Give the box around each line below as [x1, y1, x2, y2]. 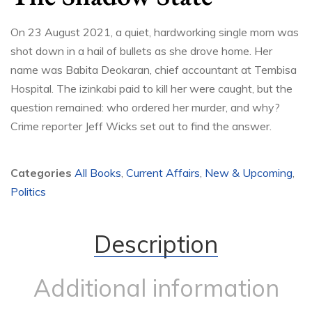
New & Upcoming [205, 166, 292, 180]
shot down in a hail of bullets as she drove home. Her [10, 44, 272, 58]
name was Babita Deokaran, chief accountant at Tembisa [10, 63, 297, 77]
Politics [10, 185, 46, 199]
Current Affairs [126, 166, 200, 180]
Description [94, 229, 218, 260]
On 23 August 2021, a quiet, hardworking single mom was [10, 25, 299, 40]
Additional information [33, 273, 279, 304]
